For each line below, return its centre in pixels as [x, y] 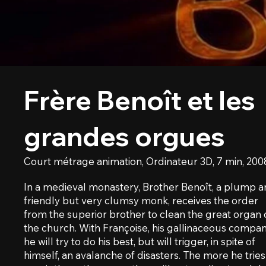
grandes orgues [125, 137]
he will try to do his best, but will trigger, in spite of [140, 242]
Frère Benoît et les [140, 100]
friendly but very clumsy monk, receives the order [141, 201]
